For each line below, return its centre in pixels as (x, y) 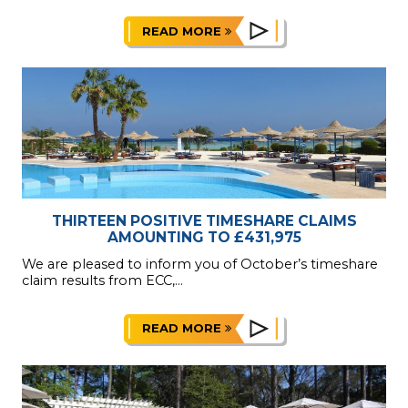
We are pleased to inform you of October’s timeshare (200, 265)
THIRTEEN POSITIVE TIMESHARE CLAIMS (204, 220)
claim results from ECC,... (102, 281)
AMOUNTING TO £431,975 (204, 237)
